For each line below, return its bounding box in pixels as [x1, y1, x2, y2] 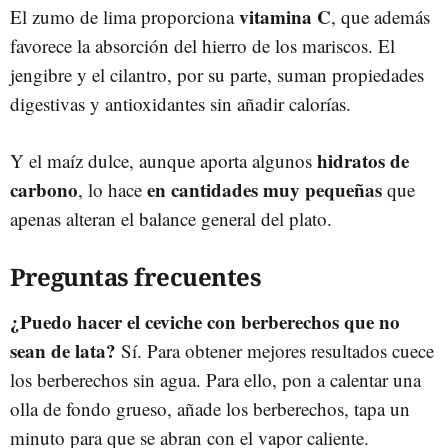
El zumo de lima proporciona [10, 3, 239, 29]
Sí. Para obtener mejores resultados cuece [121, 337, 434, 363]
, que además [331, 3, 430, 29]
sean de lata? [10, 336, 121, 364]
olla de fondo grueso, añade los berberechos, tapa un [10, 395, 410, 421]
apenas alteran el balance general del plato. [10, 205, 332, 231]
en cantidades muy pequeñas [147, 175, 382, 203]
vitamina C [239, 2, 331, 30]
